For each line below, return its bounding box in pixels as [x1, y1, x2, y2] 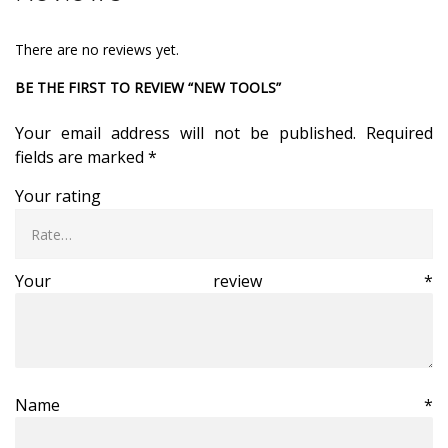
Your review [15, 269, 424, 292]
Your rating [15, 184, 101, 207]
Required [356, 121, 433, 144]
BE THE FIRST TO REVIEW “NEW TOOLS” [15, 77, 281, 97]
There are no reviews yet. [15, 39, 179, 59]
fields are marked [15, 145, 148, 168]
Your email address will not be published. [15, 121, 356, 144]
